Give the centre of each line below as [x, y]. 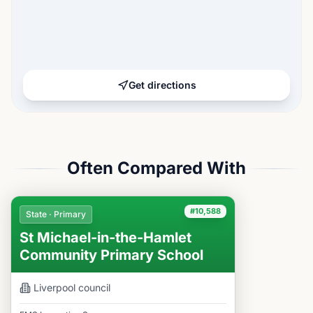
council [93, 287]
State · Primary [56, 214]
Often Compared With [156, 168]
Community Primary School [111, 255]
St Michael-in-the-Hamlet [105, 238]
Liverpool [54, 287]
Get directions [162, 85]
